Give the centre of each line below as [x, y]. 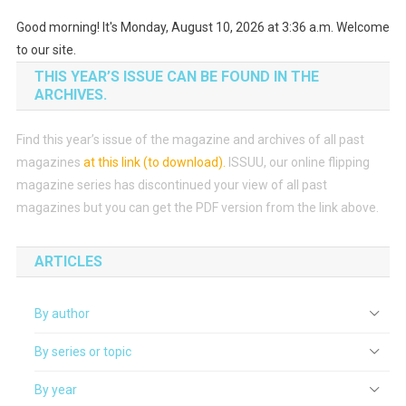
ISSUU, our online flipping [299, 162]
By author [62, 314]
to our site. [46, 50]
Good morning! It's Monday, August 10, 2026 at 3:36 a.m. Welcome [203, 27]
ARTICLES [68, 261]
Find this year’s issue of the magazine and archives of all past [190, 140]
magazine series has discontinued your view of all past [171, 185]
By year [55, 390]
